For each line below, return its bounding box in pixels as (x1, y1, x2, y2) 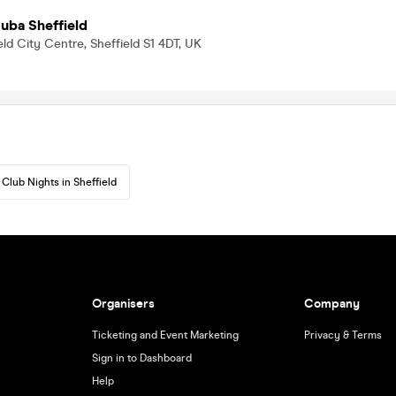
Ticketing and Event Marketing (91, 329, 239, 341)
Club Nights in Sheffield (2, 176, 117, 188)
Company (304, 296, 361, 311)
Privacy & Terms (304, 329, 383, 341)
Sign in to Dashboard (91, 352, 192, 364)
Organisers (91, 296, 155, 311)
